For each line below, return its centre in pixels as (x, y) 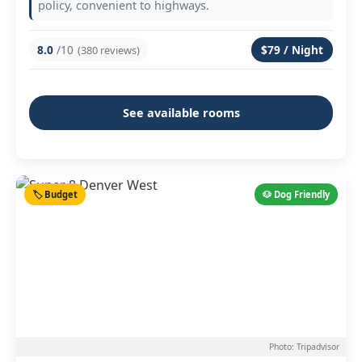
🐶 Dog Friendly (296, 194)
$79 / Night (292, 50)
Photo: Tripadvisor (304, 347)
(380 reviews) (109, 50)
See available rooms (181, 113)
